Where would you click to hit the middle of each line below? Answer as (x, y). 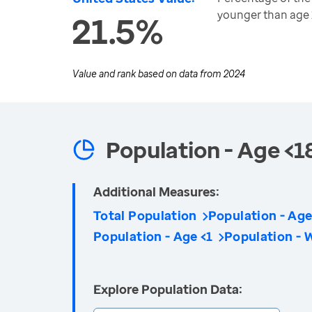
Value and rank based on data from (148, 73)
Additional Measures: (156, 192)
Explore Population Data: (168, 289)
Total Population (145, 215)
